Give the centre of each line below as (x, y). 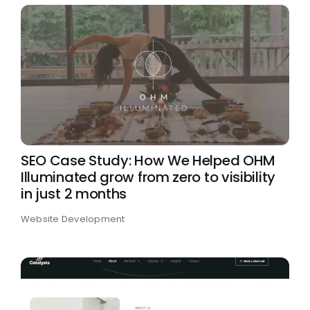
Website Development (73, 219)
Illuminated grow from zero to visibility (148, 177)
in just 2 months (74, 193)
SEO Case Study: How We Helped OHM (148, 160)
